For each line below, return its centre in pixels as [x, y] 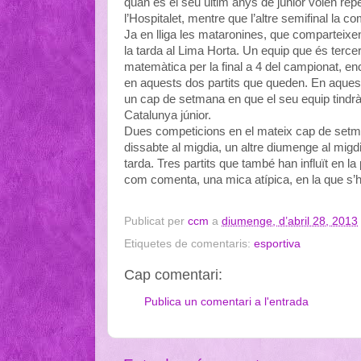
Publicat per [156, 222]
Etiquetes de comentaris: [189, 244]
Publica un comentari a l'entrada [226, 301]
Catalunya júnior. [168, 115]
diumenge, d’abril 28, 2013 [290, 222]
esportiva [277, 244]
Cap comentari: [173, 275]
